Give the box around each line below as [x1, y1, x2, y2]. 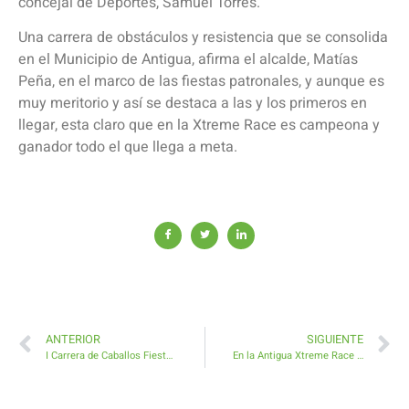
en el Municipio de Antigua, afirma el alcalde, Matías [18, 48, 358, 71]
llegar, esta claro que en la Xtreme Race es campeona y [18, 114, 380, 137]
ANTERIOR [46, 330, 100, 348]
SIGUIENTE [307, 330, 363, 348]
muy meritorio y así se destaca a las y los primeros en [18, 92, 367, 115]
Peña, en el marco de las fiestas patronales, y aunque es [18, 70, 384, 93]
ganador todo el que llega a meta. [18, 136, 237, 159]
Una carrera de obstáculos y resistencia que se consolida [18, 26, 388, 49]
